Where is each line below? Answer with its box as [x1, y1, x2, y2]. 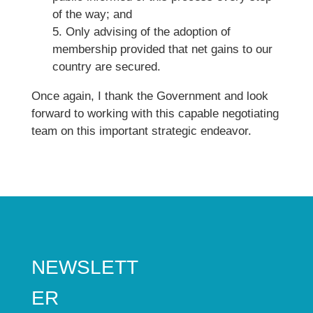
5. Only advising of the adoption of [52, 25, 231, 38]
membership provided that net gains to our [52, 43, 272, 56]
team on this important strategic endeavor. [31, 124, 252, 138]
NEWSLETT [31, 256, 138, 278]
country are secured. [52, 60, 161, 73]
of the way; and [52, 8, 132, 21]
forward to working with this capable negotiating [31, 107, 279, 120]
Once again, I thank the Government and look [31, 89, 268, 103]
